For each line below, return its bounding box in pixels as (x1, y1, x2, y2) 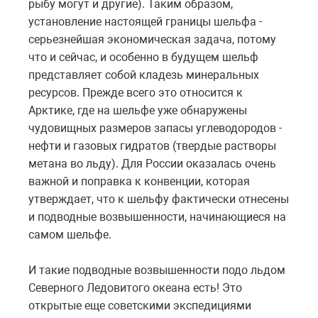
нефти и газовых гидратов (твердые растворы (28, 138, 276, 153)
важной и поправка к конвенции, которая (28, 174, 250, 188)
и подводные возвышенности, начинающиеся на (28, 209, 286, 224)
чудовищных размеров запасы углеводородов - (28, 121, 282, 135)
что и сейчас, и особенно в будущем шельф (28, 50, 258, 64)
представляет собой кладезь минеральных (28, 67, 259, 82)
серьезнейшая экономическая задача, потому (28, 32, 276, 46)
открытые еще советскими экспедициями (28, 298, 251, 312)
